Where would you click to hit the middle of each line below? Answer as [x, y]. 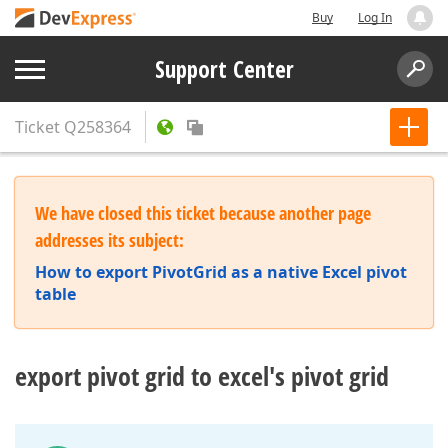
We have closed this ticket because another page [203, 213]
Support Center [224, 69]
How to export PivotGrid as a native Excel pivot [221, 272]
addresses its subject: [109, 240]
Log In [375, 17]
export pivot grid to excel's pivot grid [202, 376]
